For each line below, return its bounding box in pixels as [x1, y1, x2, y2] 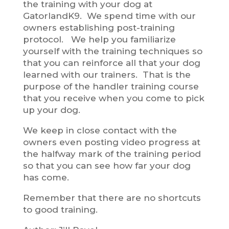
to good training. [22, 204, 98, 215]
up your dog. [22, 104, 83, 115]
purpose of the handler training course [22, 81, 199, 91]
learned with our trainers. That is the [22, 69, 191, 80]
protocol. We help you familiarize [22, 34, 176, 44]
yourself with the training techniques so [22, 45, 202, 56]
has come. [22, 172, 69, 182]
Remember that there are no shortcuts [22, 192, 201, 203]
